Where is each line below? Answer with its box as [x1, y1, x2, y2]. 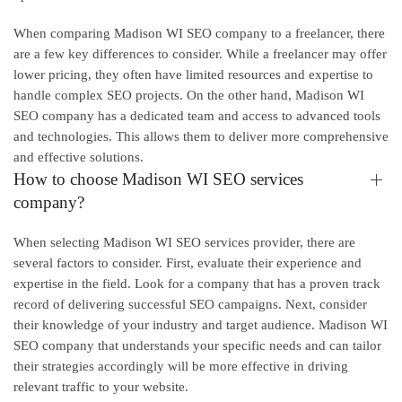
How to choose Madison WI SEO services [13, 170, 303, 189]
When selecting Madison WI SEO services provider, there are [13, 235, 355, 250]
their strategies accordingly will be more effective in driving [13, 359, 348, 374]
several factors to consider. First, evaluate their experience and [13, 256, 362, 271]
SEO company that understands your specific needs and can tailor [13, 338, 381, 354]
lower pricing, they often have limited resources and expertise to [13, 67, 373, 83]
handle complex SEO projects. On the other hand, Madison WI [13, 88, 364, 103]
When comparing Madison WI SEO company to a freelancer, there [13, 26, 385, 41]
